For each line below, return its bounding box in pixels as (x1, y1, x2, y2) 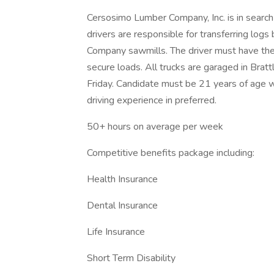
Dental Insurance (87, 199, 158, 212)
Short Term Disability (87, 251, 176, 265)
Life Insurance (87, 225, 145, 239)
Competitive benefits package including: (87, 146, 254, 160)
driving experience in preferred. (87, 94, 217, 107)
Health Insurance (87, 172, 158, 186)
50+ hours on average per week (87, 120, 223, 133)
